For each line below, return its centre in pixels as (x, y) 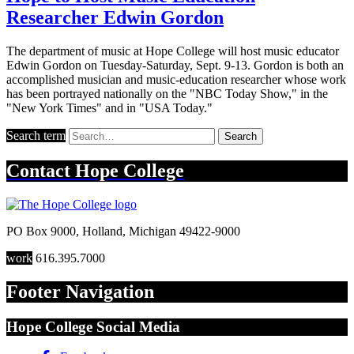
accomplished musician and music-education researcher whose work (176, 79)
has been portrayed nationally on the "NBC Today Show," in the (167, 93)
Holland (102, 231)
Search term (36, 135)
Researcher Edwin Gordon (115, 18)
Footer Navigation (80, 291)
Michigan (153, 231)
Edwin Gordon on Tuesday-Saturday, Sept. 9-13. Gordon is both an (175, 65)
